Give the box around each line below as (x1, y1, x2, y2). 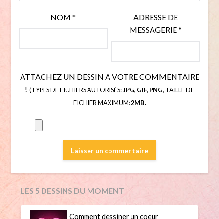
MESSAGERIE (130, 24, 179, 34)
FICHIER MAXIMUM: (73, 98, 131, 107)
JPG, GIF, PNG (123, 86, 163, 94)
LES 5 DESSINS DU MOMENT (21, 185, 125, 195)
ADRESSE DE (133, 12, 178, 22)
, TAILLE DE (163, 86, 194, 94)
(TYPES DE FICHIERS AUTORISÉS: (27, 86, 123, 94)
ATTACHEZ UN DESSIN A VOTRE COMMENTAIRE (20, 71, 199, 81)
